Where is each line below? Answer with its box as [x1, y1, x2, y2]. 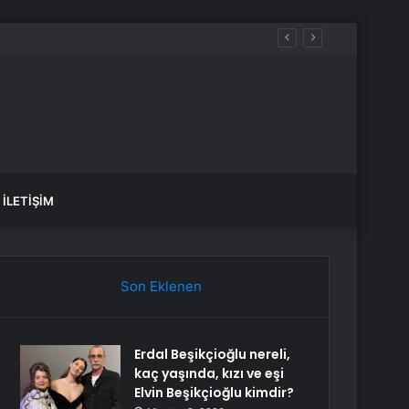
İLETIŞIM [3, 194, 54, 208]
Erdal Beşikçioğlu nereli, [134, 345, 291, 363]
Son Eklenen [120, 278, 202, 295]
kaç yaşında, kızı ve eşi [134, 364, 285, 383]
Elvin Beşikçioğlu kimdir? [134, 383, 295, 402]
